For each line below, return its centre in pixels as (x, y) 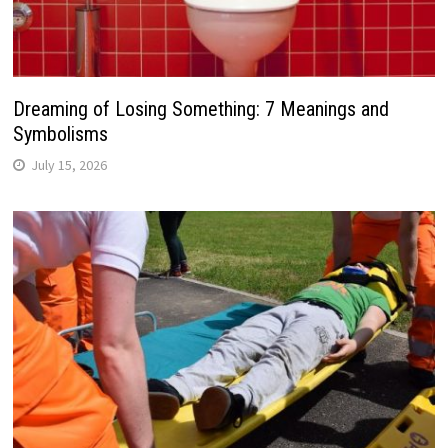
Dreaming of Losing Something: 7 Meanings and (200, 108)
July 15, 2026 (68, 164)
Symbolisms (60, 133)
